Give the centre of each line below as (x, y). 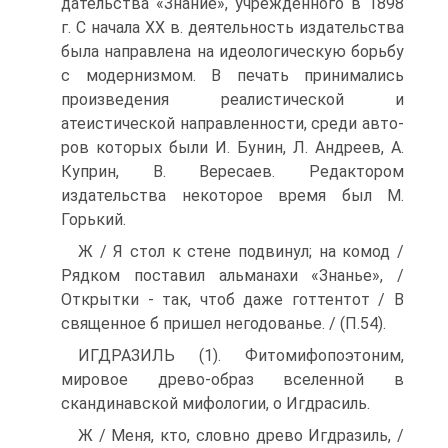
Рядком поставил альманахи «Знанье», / (232, 276)
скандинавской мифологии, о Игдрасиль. (215, 404)
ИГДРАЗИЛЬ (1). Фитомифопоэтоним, (241, 356)
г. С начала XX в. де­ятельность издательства (232, 28)
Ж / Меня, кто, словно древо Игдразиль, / (241, 436)
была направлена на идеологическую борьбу (232, 52)
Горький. (93, 220)
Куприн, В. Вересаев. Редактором (232, 172)
